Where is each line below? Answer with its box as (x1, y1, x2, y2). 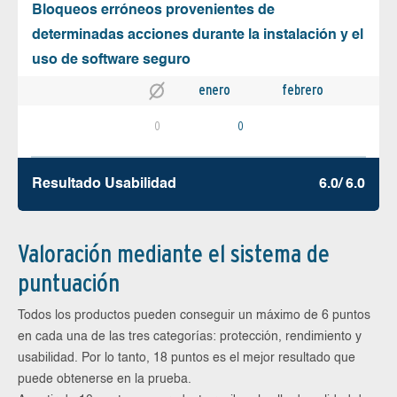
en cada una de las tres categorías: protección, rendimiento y (18, 330, 362, 343)
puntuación (18, 267, 120, 298)
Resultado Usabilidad (32, 176, 176, 191)
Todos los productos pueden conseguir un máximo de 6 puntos (18, 308, 370, 322)
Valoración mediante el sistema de (18, 237, 330, 269)
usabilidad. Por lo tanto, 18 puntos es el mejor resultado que (18, 351, 355, 364)
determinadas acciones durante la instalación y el (32, 27, 363, 43)
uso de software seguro (32, 52, 191, 67)
